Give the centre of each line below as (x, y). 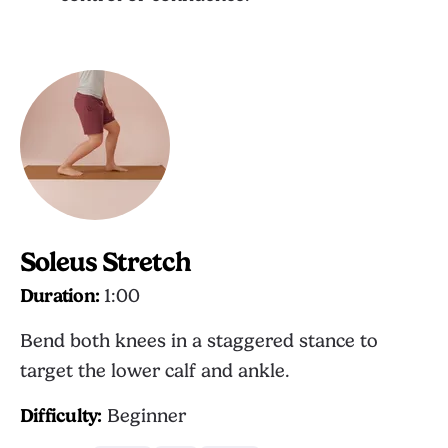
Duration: (60, 296)
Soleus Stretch (105, 262)
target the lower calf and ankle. (155, 371)
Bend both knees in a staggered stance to (199, 341)
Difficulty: (61, 416)
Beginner (143, 416)
